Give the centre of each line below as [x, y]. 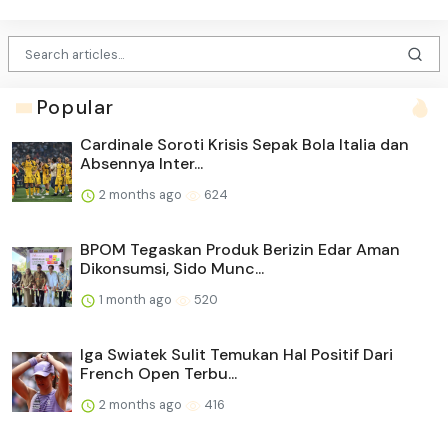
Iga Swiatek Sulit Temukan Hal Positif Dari [236, 355]
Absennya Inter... [141, 164]
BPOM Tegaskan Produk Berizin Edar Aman [240, 250]
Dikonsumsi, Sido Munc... [172, 269]
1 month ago [135, 300]
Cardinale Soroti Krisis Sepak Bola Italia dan [244, 145]
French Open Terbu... [158, 374]
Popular [75, 108]
